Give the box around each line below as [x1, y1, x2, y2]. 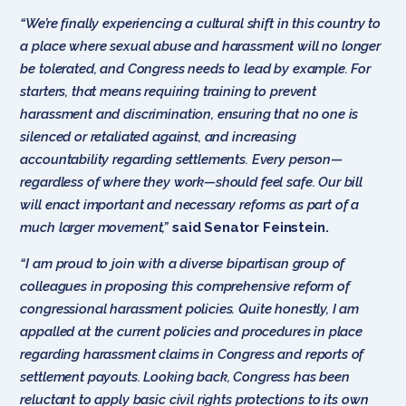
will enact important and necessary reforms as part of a [20, 196, 360, 213]
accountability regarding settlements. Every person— [20, 150, 343, 168]
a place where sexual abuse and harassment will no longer [20, 37, 382, 54]
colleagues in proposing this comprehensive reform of [20, 277, 350, 295]
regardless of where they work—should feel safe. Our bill [20, 173, 363, 190]
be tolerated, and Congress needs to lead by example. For [20, 60, 372, 77]
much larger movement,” [20, 218, 169, 236]
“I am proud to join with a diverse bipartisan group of [20, 255, 345, 272]
